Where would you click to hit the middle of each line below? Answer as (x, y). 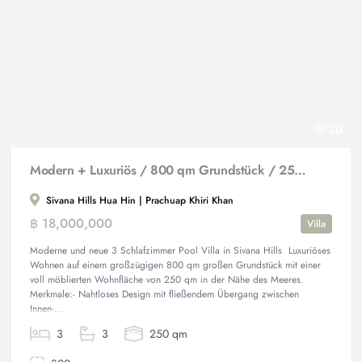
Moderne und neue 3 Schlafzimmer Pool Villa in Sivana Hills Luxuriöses (180, 250)
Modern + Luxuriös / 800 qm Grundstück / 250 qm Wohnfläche (301, 170)
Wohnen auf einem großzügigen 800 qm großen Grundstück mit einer (175, 265)
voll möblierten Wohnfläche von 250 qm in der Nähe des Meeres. (167, 280)
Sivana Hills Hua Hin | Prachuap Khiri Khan (138, 200)
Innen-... (47, 309)
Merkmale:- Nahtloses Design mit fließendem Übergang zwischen (164, 294)
